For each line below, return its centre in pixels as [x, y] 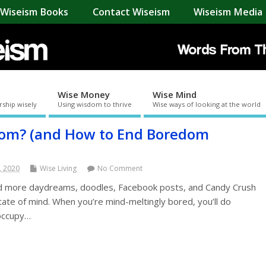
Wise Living [58, 168]
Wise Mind [175, 94]
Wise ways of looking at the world [207, 104]
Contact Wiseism [131, 12]
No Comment [120, 168]
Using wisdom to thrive [95, 104]
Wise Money [84, 94]
